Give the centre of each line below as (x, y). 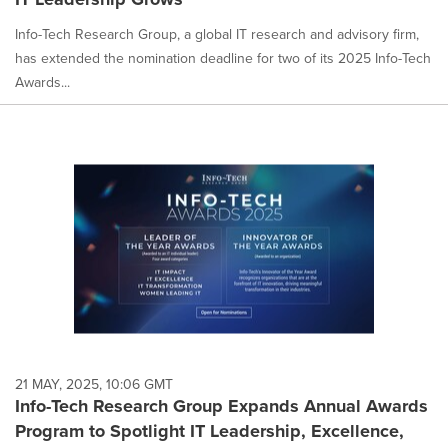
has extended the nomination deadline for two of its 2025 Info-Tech (223, 58)
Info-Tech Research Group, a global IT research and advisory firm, (217, 34)
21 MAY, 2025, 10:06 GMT (94, 383)
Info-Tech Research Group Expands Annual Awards (221, 405)
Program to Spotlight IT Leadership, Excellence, (209, 430)
